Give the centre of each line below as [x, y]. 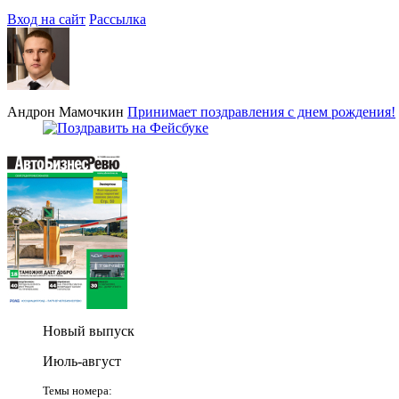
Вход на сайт [46, 19]
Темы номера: [77, 390]
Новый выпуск [89, 330]
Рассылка [118, 19]
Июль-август [82, 361]
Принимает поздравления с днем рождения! [261, 111]
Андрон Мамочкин [65, 111]
